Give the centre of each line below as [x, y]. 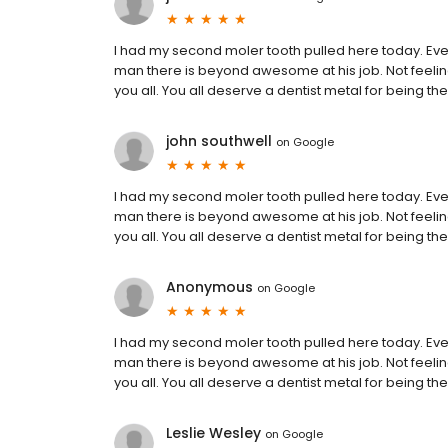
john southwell [219, 141]
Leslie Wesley [213, 433]
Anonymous [209, 287]
